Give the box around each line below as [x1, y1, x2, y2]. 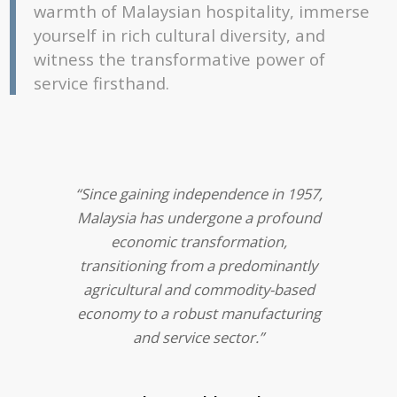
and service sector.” [133, 327, 264, 348]
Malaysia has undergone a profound [76, 207, 321, 229]
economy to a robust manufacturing [76, 303, 321, 324]
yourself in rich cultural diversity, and [34, 23, 326, 46]
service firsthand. [34, 71, 170, 94]
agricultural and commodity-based [82, 279, 315, 300]
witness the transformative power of [34, 47, 326, 70]
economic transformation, [110, 231, 287, 253]
